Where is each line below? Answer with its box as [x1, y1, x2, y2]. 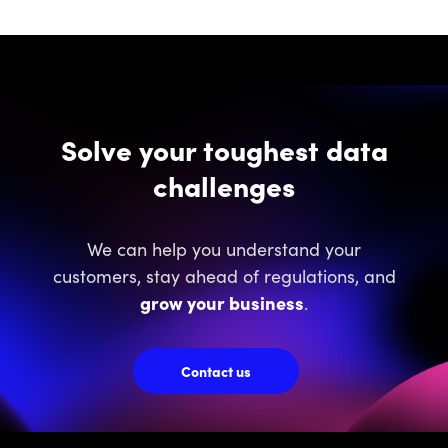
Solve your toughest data [60, 129, 388, 170]
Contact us [181, 360, 251, 381]
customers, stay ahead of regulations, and [52, 263, 396, 289]
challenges [153, 165, 295, 206]
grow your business [140, 290, 304, 316]
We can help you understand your [87, 236, 361, 262]
